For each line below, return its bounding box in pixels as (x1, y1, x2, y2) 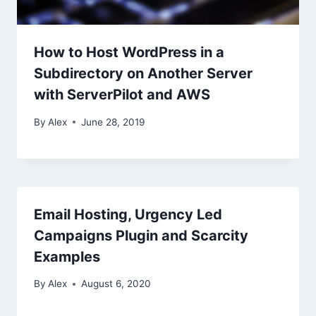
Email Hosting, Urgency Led (34, 205, 222, 223)
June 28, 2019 (81, 116, 145, 128)
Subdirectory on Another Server (34, 65, 253, 83)
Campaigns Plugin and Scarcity (34, 226, 248, 244)
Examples (34, 248, 100, 265)
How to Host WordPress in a (34, 44, 224, 61)
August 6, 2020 (81, 278, 152, 290)
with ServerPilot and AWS (34, 86, 210, 104)
